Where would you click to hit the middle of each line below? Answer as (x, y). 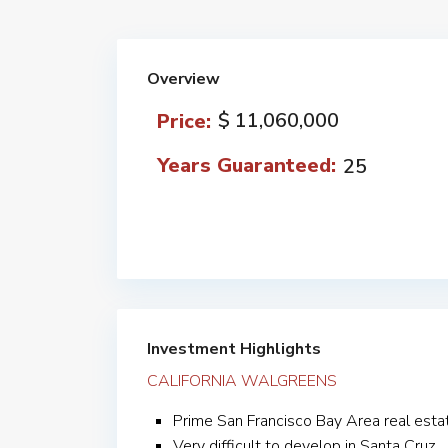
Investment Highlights (234, 349)
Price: (184, 121)
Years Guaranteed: (246, 165)
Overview (183, 79)
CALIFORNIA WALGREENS (242, 381)
